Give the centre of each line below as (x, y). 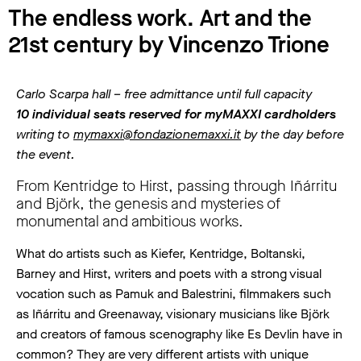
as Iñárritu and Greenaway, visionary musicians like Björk (173, 313)
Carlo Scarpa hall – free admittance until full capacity (164, 93)
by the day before (293, 134)
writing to (45, 134)
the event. (46, 154)
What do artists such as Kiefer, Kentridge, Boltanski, (161, 253)
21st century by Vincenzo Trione (169, 44)
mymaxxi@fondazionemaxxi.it (157, 134)
